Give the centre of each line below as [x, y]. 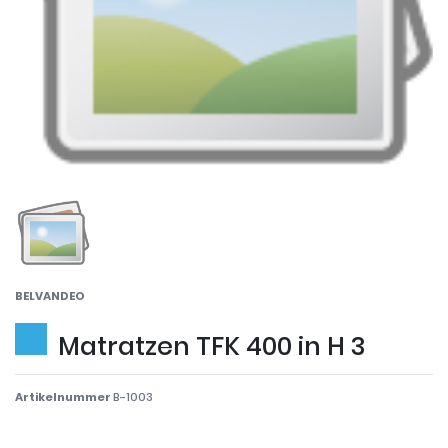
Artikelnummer [64, 397]
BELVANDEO [50, 296]
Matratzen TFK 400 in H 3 [212, 347]
